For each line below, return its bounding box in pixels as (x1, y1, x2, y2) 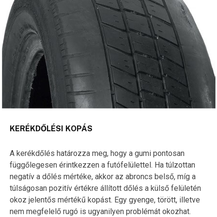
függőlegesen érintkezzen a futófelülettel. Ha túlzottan (10, 160, 195, 170)
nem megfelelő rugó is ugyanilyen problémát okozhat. (10, 206, 191, 216)
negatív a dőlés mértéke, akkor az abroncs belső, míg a (10, 171, 196, 181)
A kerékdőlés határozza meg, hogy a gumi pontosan (10, 148, 185, 158)
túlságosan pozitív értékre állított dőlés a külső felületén (10, 183, 201, 193)
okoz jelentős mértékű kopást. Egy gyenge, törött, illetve (10, 195, 200, 204)
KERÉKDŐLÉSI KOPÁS (10, 124, 93, 133)
